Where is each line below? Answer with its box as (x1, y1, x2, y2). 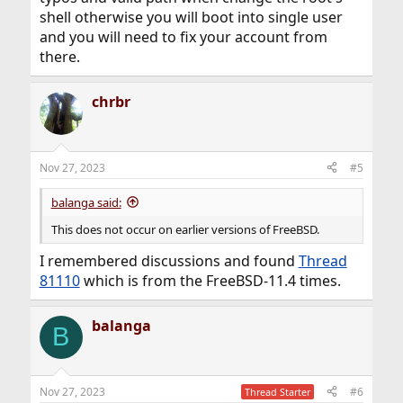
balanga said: (50, 193, 121, 210)
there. (39, 46, 80, 67)
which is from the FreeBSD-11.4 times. (79, 270, 341, 291)
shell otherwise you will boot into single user (39, 6, 343, 27)
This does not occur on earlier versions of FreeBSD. (50, 220, 319, 237)
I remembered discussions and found (39, 250, 299, 271)
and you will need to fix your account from (39, 26, 327, 47)
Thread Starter (245, 384, 311, 399)
